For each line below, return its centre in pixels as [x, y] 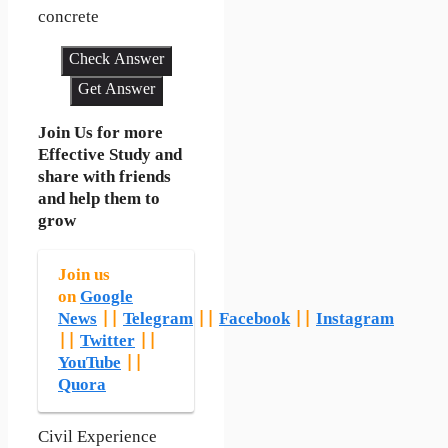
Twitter [107, 342]
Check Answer [116, 61]
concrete [68, 18]
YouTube [89, 364]
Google [106, 298]
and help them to [99, 200]
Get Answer [116, 91]
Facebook [254, 320]
